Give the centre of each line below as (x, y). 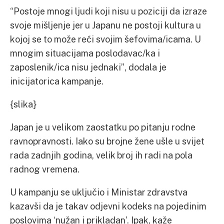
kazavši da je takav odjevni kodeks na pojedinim (108, 206)
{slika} (23, 104)
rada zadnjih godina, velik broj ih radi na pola (101, 155)
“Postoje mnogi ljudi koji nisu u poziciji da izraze (108, 11)
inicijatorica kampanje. (58, 81)
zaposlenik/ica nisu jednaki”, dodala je (88, 67)
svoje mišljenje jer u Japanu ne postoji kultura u (105, 25)
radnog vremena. (46, 169)
